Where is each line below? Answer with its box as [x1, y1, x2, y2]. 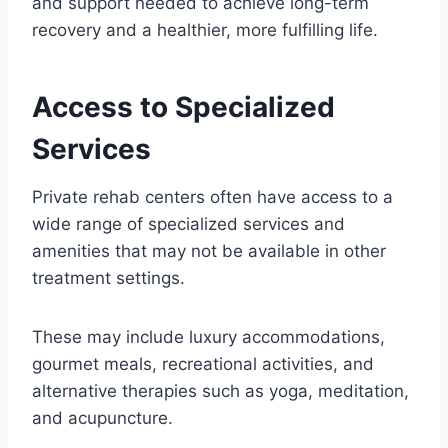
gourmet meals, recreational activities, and [32, 353, 374, 374]
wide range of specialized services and [32, 213, 345, 234]
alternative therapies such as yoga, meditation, [32, 380, 409, 401]
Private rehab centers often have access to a [32, 186, 393, 207]
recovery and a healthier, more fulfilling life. [32, 19, 378, 40]
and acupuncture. [32, 407, 178, 428]
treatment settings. [32, 267, 190, 288]
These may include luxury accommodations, [32, 326, 385, 347]
